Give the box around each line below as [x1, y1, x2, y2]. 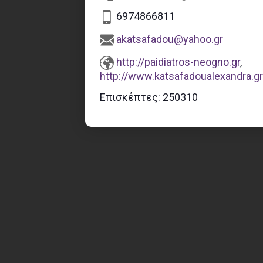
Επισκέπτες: [100, 90, 163, 103]
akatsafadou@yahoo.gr [116, 32, 223, 45]
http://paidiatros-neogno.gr [116, 55, 240, 68]
